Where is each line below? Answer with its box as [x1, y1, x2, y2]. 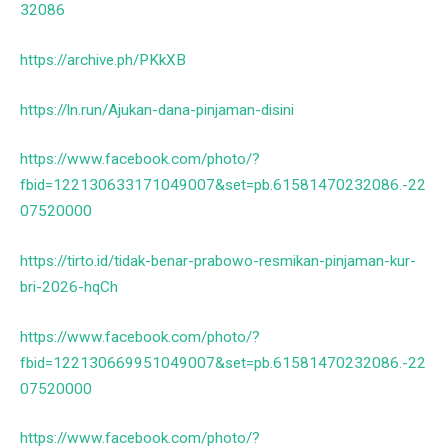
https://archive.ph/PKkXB [20, 51, 186, 69]
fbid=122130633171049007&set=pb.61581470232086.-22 [20, 176, 426, 195]
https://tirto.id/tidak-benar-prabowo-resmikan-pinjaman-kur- [20, 251, 416, 270]
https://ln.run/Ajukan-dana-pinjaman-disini [20, 100, 294, 119]
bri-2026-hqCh [20, 277, 118, 296]
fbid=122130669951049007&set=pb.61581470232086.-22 [20, 353, 426, 372]
